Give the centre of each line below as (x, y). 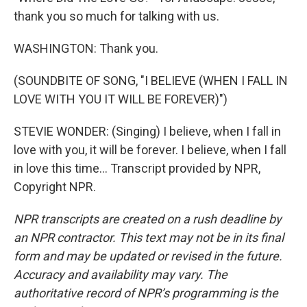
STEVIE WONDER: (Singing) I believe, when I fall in (147, 131)
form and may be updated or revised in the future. (148, 256)
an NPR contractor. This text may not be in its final (149, 237)
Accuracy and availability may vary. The (121, 274)
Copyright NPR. (55, 187)
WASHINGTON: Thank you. (86, 48)
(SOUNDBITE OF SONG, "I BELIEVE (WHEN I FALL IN (151, 81)
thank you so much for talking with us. (116, 16)
